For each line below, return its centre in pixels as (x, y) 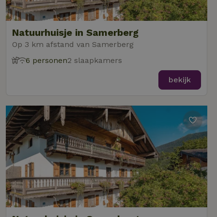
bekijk (180, 80)
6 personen (46, 60)
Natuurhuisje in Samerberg (75, 32)
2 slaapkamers (95, 60)
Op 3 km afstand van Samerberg (73, 44)
